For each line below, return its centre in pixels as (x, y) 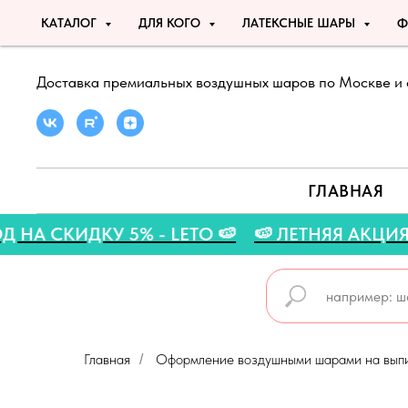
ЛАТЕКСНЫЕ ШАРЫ (301, 23)
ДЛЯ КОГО (171, 23)
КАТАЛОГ (71, 23)
